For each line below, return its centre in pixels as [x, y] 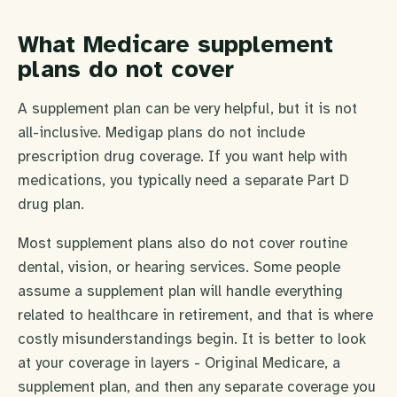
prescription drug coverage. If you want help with [183, 156]
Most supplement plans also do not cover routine [183, 243]
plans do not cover [126, 70]
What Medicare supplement [175, 45]
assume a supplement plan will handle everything [180, 291]
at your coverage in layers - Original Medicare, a [179, 362]
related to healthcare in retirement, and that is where [195, 315]
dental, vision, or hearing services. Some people [179, 267]
